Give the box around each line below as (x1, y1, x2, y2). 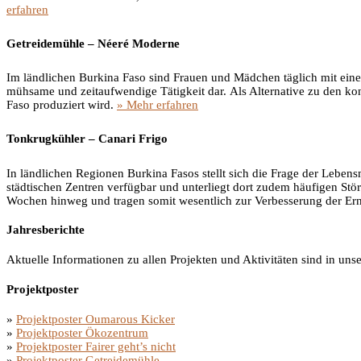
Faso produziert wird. (6, 98, 117, 112)
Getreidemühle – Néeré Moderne (6, 37, 180, 51)
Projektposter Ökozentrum (16, 326, 148, 340)
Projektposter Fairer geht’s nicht (16, 340, 176, 354)
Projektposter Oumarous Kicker (16, 313, 175, 326)
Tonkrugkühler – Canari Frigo (6, 132, 168, 146)
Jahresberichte (6, 223, 85, 237)
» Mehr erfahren (117, 98, 198, 112)
